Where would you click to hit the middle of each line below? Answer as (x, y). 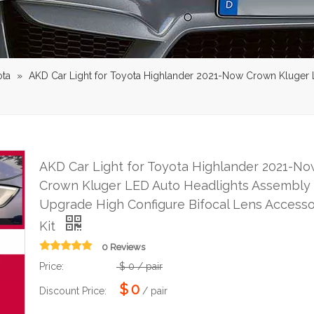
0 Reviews (123, 247)
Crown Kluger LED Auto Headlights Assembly (175, 185)
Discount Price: (73, 291)
